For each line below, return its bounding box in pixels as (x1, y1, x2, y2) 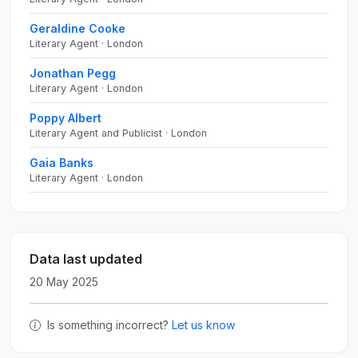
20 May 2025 (30, 275, 98, 288)
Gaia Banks (30, 156, 93, 169)
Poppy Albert (30, 111, 101, 125)
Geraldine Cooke (30, 22, 125, 35)
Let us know (172, 318, 235, 332)
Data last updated (30, 251, 142, 267)
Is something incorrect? (44, 318, 172, 332)
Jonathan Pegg (30, 66, 116, 80)
